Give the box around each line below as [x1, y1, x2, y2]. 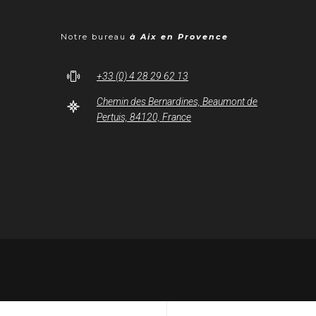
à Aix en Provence [126, 31, 229, 42]
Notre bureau [61, 31, 126, 42]
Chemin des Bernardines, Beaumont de [97, 95, 257, 107]
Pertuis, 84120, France [97, 111, 191, 123]
